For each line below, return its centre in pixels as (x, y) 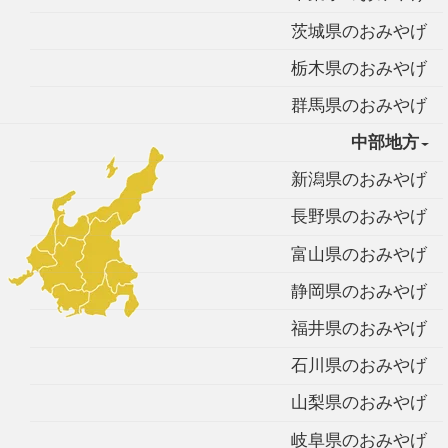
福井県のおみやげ (358, 328)
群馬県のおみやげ (358, 105)
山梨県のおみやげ (358, 403)
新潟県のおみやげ (358, 180)
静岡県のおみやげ (358, 291)
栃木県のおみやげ (358, 68)
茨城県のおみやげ (358, 31)
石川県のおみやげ (358, 366)
